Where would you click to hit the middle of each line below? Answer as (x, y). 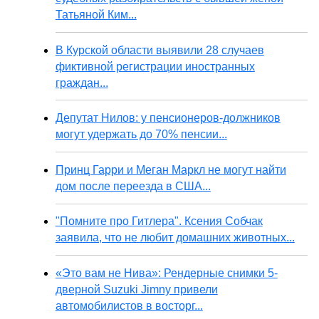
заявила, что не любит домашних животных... (175, 238)
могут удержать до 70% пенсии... (141, 135)
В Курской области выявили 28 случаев (159, 50)
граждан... (82, 83)
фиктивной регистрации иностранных (155, 66)
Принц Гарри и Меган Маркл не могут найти (171, 169)
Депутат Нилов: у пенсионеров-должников (168, 118)
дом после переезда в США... (133, 186)
